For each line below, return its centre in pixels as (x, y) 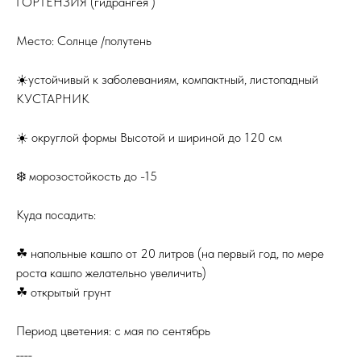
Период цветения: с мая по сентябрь (113, 331)
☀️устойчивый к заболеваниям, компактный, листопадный (167, 80)
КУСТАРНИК (53, 99)
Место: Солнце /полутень (84, 41)
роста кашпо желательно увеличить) (111, 273)
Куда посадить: (56, 215)
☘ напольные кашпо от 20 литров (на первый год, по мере (170, 254)
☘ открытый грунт (64, 293)
